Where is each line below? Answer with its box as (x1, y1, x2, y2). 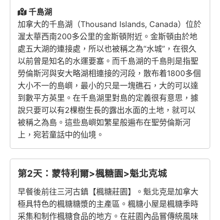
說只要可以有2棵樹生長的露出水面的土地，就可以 (18, 105, 195, 115)
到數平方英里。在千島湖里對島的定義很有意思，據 (18, 93, 198, 103)
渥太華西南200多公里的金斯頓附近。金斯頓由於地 (18, 31, 197, 42)
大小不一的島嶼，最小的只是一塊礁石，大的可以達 (18, 81, 198, 91)
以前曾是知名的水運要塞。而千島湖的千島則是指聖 (18, 56, 198, 66)
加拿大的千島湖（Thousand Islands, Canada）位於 (18, 19, 201, 29)
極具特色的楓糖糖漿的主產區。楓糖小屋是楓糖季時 (18, 199, 198, 209)
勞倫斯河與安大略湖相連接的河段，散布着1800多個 (18, 68, 201, 79)
